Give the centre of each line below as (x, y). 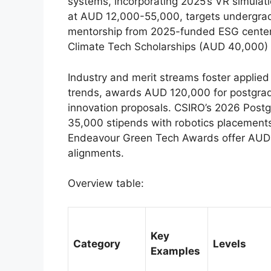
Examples (175, 251)
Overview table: (106, 184)
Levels (230, 243)
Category (97, 243)
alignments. (96, 153)
